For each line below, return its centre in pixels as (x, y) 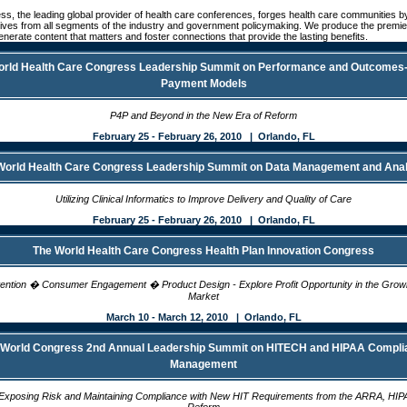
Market (203, 296)
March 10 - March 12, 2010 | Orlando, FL (203, 317)
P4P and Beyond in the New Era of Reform (203, 115)
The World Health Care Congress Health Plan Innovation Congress (203, 251)
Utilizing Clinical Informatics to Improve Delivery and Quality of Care (203, 199)
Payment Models (203, 84)
